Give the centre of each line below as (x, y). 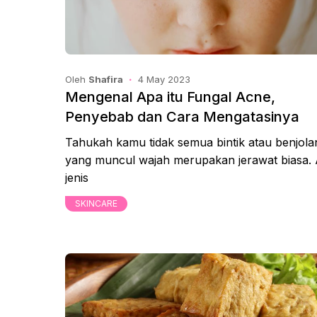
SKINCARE (96, 203)
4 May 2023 (164, 79)
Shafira (106, 79)
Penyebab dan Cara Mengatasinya (182, 117)
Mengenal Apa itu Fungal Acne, (170, 97)
